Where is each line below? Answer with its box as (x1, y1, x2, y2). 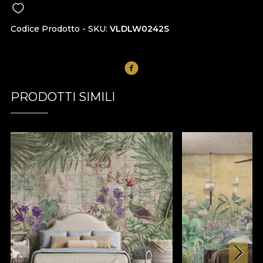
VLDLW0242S (110, 23, 169, 34)
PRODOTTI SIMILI (11, 89, 115, 104)
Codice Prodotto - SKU (11, 23, 106, 34)
